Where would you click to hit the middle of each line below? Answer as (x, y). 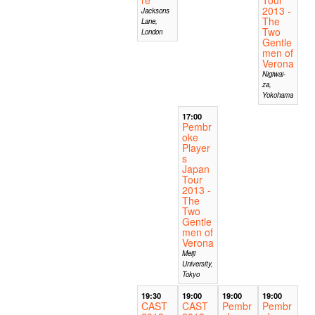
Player (196, 147)
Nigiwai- (274, 73)
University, (197, 263)
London (152, 31)
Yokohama (277, 95)
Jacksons (156, 10)
